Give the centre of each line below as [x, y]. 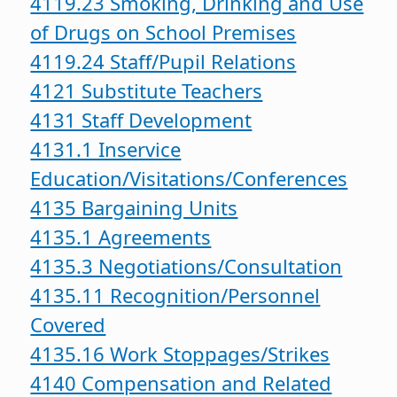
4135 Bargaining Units [134, 207]
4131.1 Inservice [106, 148]
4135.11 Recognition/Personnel [175, 295]
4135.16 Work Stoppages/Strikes [180, 353]
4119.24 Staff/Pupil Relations [163, 61]
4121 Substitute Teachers [147, 90]
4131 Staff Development [141, 119]
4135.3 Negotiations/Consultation [187, 265]
